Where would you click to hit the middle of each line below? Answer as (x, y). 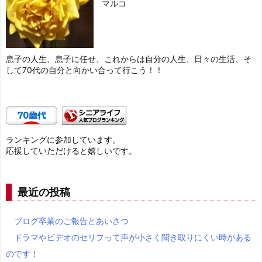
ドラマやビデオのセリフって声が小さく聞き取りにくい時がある (133, 237)
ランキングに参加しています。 (63, 139)
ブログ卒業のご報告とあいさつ (71, 221)
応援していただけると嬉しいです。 (71, 151)
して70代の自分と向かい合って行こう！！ (85, 70)
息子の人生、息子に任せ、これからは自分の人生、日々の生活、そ (129, 59)
